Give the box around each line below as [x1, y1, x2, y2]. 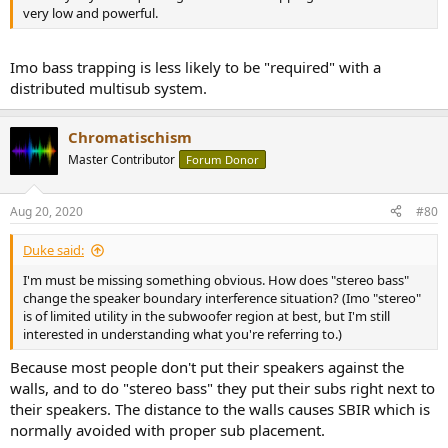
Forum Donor [186, 152, 259, 168]
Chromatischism [68, 127, 192, 148]
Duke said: [23, 240, 84, 259]
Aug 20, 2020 [10, 202, 83, 220]
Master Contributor [68, 151, 175, 169]
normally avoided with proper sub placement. [10, 420, 325, 441]
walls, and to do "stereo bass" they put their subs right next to [10, 378, 435, 399]
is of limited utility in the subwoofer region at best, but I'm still [23, 306, 390, 325]
